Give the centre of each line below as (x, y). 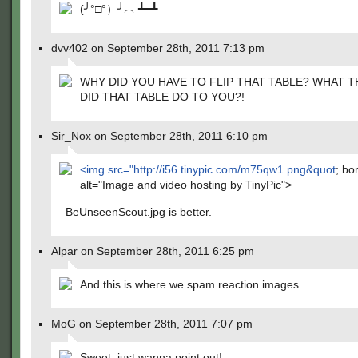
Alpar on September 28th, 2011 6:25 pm (153, 251)
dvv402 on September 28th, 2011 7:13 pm (158, 48)
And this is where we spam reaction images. (191, 284)
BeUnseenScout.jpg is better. (139, 212)
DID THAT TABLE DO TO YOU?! (162, 97)
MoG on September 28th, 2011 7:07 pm (152, 324)
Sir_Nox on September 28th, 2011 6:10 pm (159, 136)
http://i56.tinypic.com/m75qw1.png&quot (235, 169)
